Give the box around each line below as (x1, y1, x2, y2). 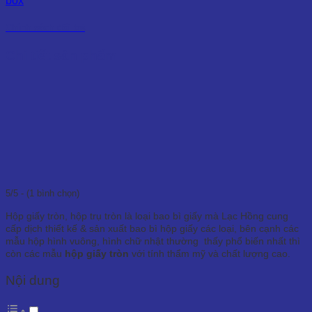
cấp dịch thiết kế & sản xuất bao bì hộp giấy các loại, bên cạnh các (6, 222, 299, 234)
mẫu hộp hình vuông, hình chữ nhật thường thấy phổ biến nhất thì (6, 235, 300, 247)
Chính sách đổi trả (6, 22, 85, 33)
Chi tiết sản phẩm (6, 48, 117, 63)
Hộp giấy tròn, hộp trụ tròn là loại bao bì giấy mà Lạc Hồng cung (6, 210, 288, 221)
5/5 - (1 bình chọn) (6, 187, 79, 198)
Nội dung (6, 273, 60, 288)
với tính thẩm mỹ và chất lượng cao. (129, 247, 290, 259)
